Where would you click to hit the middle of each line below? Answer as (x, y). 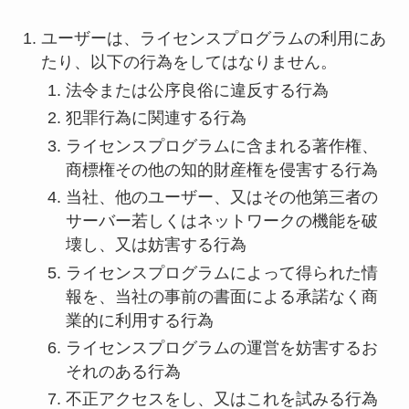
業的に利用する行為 (139, 320)
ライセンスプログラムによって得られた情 (221, 273)
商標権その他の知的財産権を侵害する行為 (221, 169)
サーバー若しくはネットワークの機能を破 (221, 221)
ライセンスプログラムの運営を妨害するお (221, 347)
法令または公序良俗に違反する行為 (197, 90)
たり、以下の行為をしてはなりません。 (189, 63)
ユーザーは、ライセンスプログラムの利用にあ (213, 39)
